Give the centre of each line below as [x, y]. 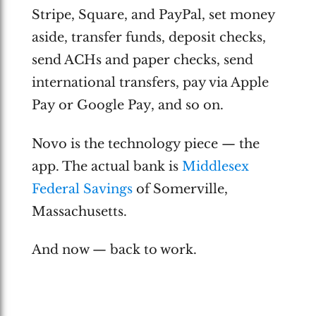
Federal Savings [82, 189]
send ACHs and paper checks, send [142, 60]
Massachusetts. [79, 211]
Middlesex [215, 166]
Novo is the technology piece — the [145, 144]
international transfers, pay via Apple [150, 83]
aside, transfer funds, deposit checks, [148, 37]
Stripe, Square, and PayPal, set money [153, 15]
